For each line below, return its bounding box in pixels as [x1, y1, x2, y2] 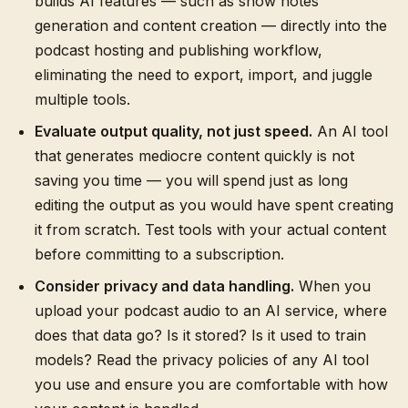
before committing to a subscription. [35, 245, 284, 263]
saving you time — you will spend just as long [35, 171, 348, 189]
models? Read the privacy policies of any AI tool [35, 351, 369, 369]
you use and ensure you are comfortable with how [35, 375, 388, 393]
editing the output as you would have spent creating [35, 196, 393, 214]
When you [294, 277, 371, 295]
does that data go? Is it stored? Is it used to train [35, 326, 366, 344]
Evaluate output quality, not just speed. [35, 122, 312, 140]
